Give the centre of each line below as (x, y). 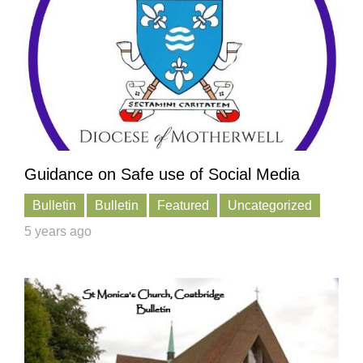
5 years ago (58, 232)
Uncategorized (270, 206)
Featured (183, 206)
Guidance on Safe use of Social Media (162, 175)
